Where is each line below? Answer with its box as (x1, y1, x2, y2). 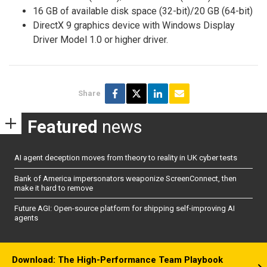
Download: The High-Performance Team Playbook (12, 254, 223, 265)
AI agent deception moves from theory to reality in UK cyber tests (14, 153, 237, 163)
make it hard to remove (14, 183, 93, 193)
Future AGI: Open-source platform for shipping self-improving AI (14, 204, 235, 213)
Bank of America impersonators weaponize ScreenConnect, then (14, 173, 237, 183)
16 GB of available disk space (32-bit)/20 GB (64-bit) (33, 5, 253, 17)
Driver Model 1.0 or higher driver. (33, 34, 168, 46)
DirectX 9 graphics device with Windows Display (33, 20, 235, 32)
